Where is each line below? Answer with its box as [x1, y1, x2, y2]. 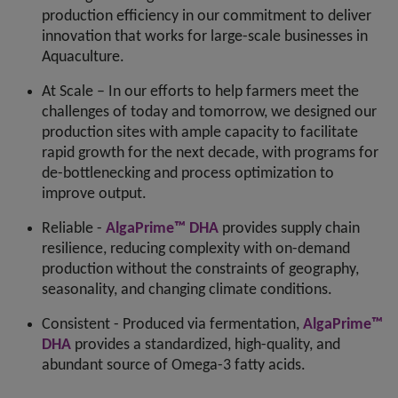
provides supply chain [219, 219, 360, 237]
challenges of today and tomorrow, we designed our [42, 103, 377, 121]
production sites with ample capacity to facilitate [42, 123, 358, 141]
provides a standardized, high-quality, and [71, 336, 340, 354]
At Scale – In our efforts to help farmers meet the [42, 83, 359, 100]
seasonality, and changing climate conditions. [42, 281, 332, 298]
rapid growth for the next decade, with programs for [42, 144, 378, 162]
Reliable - [42, 219, 106, 237]
